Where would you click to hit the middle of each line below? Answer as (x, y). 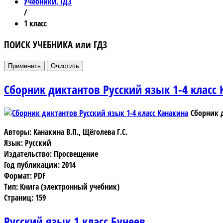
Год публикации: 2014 (40, 165)
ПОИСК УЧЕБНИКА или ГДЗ (56, 44)
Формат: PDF (25, 176)
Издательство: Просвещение (51, 154)
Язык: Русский (28, 143)
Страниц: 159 (25, 198)
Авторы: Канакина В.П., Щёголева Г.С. (66, 132)
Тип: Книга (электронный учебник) (62, 187)
